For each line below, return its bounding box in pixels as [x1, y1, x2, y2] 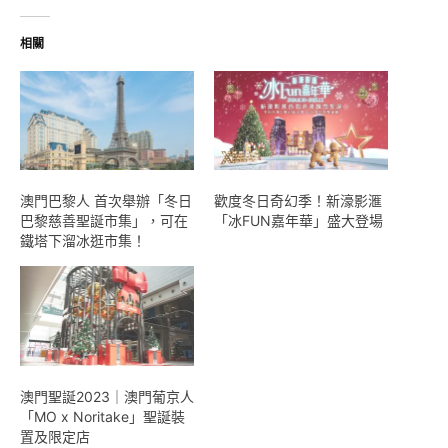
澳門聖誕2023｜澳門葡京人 [20, 387, 194, 405]
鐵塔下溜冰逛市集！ [20, 232, 146, 250]
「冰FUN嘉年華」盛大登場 [214, 212, 383, 230]
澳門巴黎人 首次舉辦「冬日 [20, 192, 192, 210]
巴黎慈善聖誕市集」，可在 [20, 212, 188, 230]
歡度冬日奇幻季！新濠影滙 [214, 192, 382, 210]
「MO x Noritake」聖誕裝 [20, 407, 185, 425]
